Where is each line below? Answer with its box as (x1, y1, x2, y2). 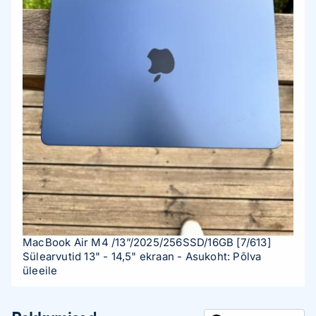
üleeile (23, 264, 58, 278)
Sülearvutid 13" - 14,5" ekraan (23, 250, 178, 264)
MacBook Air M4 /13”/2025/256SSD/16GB (23, 236, 234, 250)
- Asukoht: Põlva (177, 250, 262, 264)
